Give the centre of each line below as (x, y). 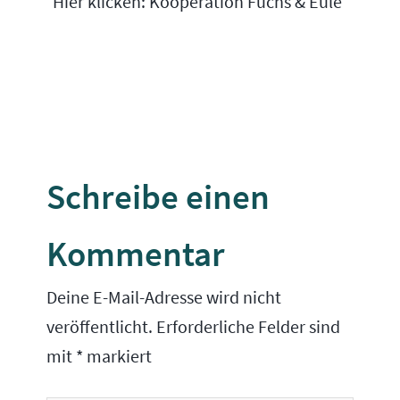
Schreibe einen (158, 197)
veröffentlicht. (100, 327)
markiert (118, 357)
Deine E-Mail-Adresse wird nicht (164, 298)
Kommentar (136, 254)
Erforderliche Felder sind (249, 327)
